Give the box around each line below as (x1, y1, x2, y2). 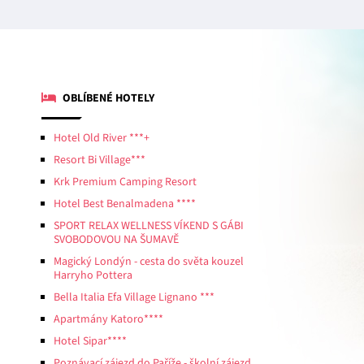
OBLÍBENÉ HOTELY (60, 89, 154, 106)
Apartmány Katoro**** (54, 310, 163, 327)
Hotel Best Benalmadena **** (54, 195, 196, 212)
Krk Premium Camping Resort (54, 173, 197, 190)
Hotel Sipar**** (54, 332, 127, 349)
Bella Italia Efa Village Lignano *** (54, 288, 214, 305)
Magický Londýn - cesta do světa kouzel (54, 253, 244, 270)
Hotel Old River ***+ (54, 129, 149, 146)
